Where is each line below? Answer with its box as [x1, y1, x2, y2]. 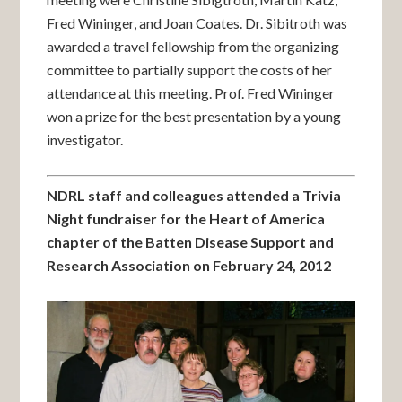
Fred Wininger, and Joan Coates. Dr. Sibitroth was [47, 14, 348, 31]
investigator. [47, 131, 124, 148]
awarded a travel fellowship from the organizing [47, 38, 340, 55]
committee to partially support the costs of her [47, 61, 333, 78]
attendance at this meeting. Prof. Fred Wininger [47, 84, 336, 101]
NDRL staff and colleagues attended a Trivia [47, 187, 342, 204]
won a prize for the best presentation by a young [47, 108, 342, 125]
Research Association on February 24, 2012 [47, 257, 332, 274]
